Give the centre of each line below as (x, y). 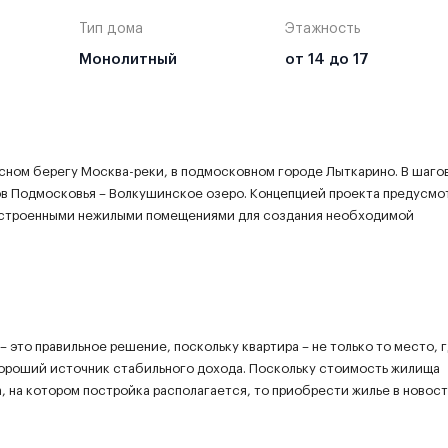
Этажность (322, 28)
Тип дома (111, 28)
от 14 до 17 (326, 59)
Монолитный (128, 59)
